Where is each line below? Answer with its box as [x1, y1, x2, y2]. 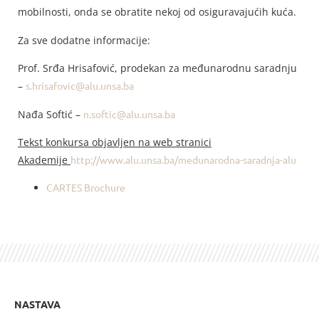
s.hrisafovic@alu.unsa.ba [26, 79, 134, 93]
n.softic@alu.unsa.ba [83, 107, 175, 120]
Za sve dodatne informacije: [18, 33, 150, 47]
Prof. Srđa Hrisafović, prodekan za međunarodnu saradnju [18, 61, 297, 75]
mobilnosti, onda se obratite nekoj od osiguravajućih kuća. [18, 5, 296, 19]
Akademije [18, 153, 70, 167]
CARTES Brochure [46, 181, 125, 194]
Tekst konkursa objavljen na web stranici [18, 135, 211, 150]
